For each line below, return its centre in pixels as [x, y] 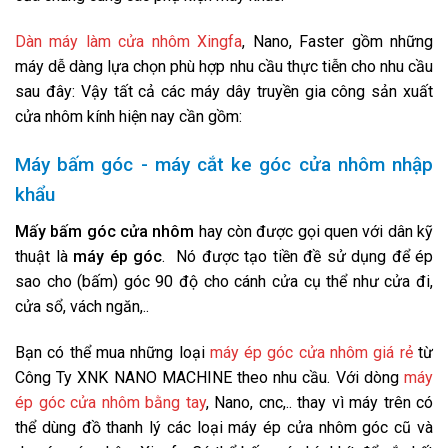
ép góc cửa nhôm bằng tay [110, 402]
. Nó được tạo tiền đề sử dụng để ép [297, 257]
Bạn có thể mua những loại [112, 352]
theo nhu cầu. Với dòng [318, 377]
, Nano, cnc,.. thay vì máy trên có [319, 402]
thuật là [44, 257]
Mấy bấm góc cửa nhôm [105, 232]
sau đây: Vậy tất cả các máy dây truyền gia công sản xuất [224, 91]
